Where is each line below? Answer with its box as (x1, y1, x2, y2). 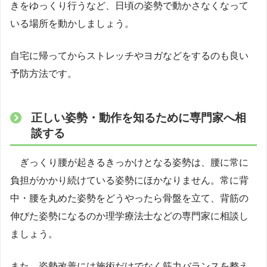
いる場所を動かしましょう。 (10, 18, 134, 29)
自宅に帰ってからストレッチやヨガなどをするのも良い (10, 50, 249, 61)
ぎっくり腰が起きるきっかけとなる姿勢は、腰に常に (10, 157, 249, 168)
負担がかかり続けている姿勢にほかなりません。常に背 (10, 175, 249, 186)
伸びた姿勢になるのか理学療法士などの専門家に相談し (10, 211, 249, 222)
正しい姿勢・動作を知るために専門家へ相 (30, 111, 246, 124)
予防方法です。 (10, 68, 77, 79)
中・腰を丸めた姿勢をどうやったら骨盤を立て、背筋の (10, 193, 249, 204)
